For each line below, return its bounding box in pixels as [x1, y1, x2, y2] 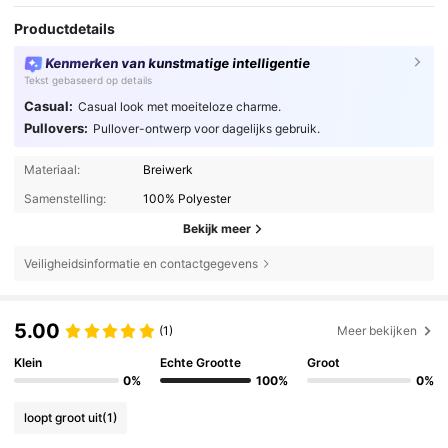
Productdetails [14, 20, 116, 38]
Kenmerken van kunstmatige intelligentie [44, 55, 312, 72]
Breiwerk [143, 162, 194, 178]
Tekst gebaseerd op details [23, 74, 152, 87]
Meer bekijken [337, 322, 418, 338]
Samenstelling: [23, 190, 106, 206]
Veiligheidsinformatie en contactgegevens [23, 255, 258, 271]
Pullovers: [23, 120, 88, 137]
